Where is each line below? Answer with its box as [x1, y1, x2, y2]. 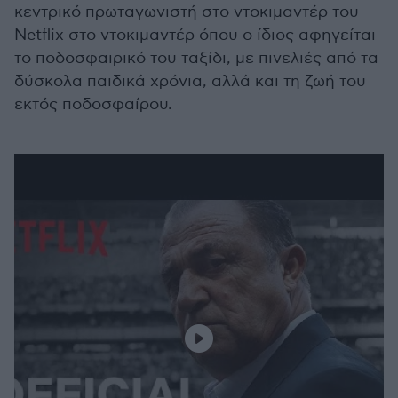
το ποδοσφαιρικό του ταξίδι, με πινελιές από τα [14, 49, 378, 68]
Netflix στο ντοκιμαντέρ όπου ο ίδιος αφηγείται [14, 26, 376, 45]
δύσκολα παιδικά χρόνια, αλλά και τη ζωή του [14, 72, 366, 92]
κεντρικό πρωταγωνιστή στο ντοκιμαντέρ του [14, 3, 359, 22]
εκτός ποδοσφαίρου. [14, 95, 172, 115]
